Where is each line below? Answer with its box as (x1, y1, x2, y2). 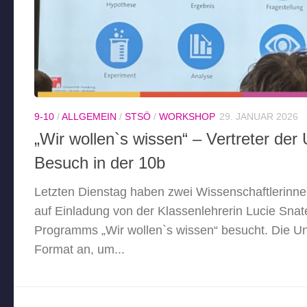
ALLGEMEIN (62, 111, 116, 122)
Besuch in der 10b (34, 154, 165, 173)
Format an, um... (34, 243, 125, 257)
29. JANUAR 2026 (219, 111, 298, 122)
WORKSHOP (159, 111, 215, 122)
